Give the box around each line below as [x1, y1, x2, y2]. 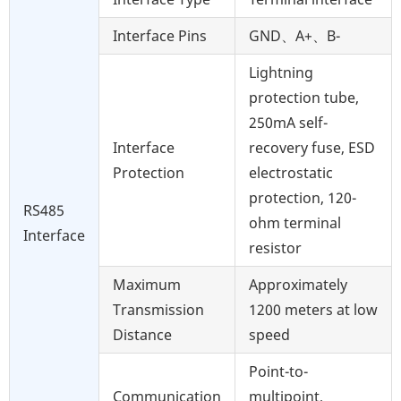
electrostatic [249, 162, 333, 183]
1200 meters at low [249, 299, 378, 320]
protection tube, [249, 87, 359, 107]
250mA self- [249, 112, 328, 132]
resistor [249, 237, 302, 258]
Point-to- [249, 361, 308, 381]
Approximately [249, 274, 347, 294]
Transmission [113, 299, 204, 320]
